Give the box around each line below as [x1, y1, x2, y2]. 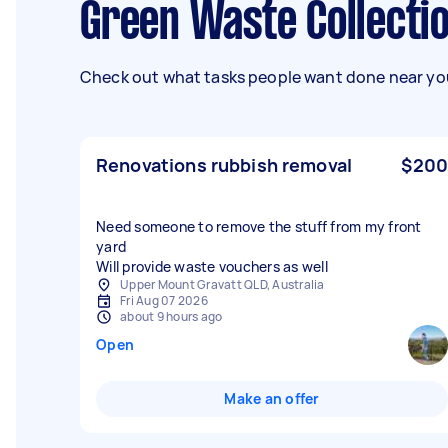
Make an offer [224, 389, 320, 408]
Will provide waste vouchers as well [96, 257, 328, 276]
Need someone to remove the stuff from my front [96, 217, 422, 236]
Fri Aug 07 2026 [120, 292, 208, 309]
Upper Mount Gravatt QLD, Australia [120, 276, 325, 293]
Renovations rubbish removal [96, 153, 353, 177]
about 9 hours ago [120, 308, 223, 325]
